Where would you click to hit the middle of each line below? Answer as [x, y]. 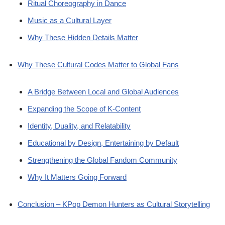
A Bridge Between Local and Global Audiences [103, 92]
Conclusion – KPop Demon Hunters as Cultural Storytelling [114, 204]
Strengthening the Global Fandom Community [102, 160]
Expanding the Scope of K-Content [84, 109]
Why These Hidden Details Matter [83, 38]
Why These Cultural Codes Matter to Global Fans [98, 65]
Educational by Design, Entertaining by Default [103, 143]
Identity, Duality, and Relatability [79, 126]
